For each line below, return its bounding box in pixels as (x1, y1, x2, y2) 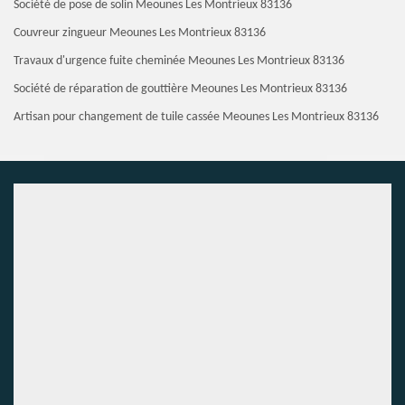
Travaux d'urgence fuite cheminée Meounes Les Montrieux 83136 (14, 54, 344, 68)
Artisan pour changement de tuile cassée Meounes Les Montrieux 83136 (14, 110, 379, 124)
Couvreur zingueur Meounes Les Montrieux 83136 (14, 26, 266, 40)
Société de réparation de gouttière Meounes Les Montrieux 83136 (14, 82, 347, 96)
